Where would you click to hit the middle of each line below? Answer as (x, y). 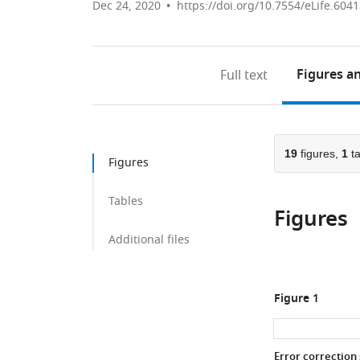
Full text (244, 76)
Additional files (149, 240)
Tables (126, 201)
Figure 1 (296, 299)
